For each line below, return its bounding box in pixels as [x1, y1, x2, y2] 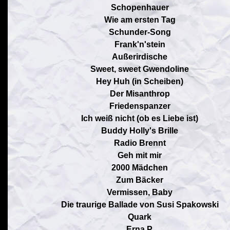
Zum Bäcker [116, 176, 163, 184]
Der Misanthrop [109, 89, 170, 98]
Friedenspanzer [109, 102, 170, 110]
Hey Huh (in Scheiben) [96, 77, 183, 86]
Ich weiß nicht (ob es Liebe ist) [81, 114, 198, 123]
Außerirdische [112, 52, 167, 61]
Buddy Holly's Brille [101, 126, 178, 135]
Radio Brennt [113, 139, 166, 147]
